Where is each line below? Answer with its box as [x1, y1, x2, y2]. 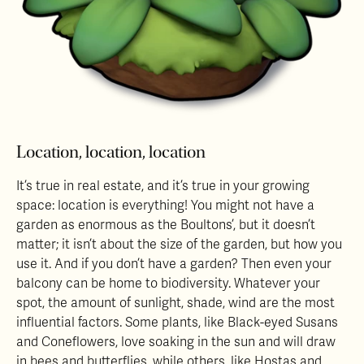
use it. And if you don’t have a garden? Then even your [16, 255, 331, 272]
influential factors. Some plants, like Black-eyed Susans [16, 314, 338, 331]
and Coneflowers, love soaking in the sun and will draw [16, 333, 336, 350]
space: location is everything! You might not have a [16, 197, 314, 214]
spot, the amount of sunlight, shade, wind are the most [16, 294, 335, 311]
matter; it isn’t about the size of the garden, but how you [16, 236, 342, 253]
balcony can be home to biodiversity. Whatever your [16, 275, 320, 292]
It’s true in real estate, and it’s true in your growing [16, 177, 310, 194]
